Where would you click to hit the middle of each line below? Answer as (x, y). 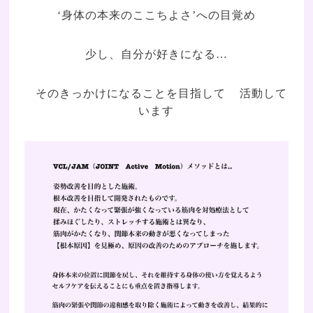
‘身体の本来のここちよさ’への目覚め (156, 15)
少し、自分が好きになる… (156, 54)
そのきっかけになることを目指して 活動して (156, 94)
